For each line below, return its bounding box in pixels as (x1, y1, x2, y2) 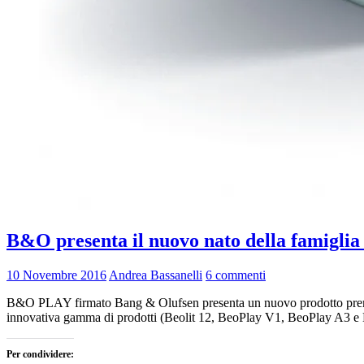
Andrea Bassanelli (109, 267, 202, 282)
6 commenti (206, 267, 266, 282)
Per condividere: (6, 348, 74, 360)
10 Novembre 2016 (6, 267, 106, 282)
